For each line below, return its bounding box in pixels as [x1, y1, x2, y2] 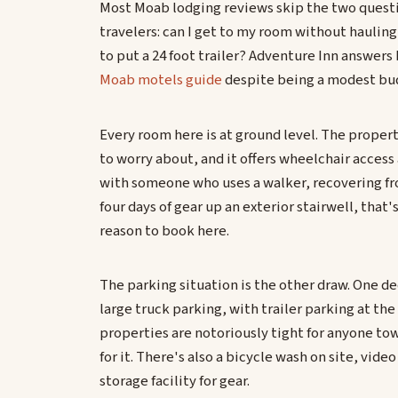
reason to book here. [99, 219, 229, 242]
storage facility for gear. [99, 370, 250, 393]
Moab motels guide [99, 68, 222, 91]
